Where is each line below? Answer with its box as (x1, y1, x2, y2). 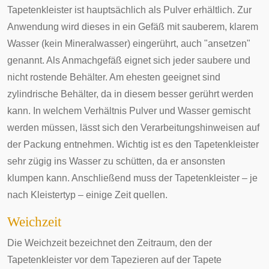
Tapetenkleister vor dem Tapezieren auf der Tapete (7, 255, 222, 265)
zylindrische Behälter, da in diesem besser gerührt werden (7, 89, 253, 99)
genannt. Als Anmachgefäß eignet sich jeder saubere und (7, 55, 250, 65)
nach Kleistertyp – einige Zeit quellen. (7, 190, 168, 200)
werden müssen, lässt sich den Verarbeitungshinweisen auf (7, 122, 259, 133)
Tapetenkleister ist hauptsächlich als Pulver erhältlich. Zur (7, 5, 252, 15)
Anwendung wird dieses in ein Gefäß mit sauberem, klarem (7, 22, 258, 32)
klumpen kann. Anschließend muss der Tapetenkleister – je (7, 173, 258, 183)
